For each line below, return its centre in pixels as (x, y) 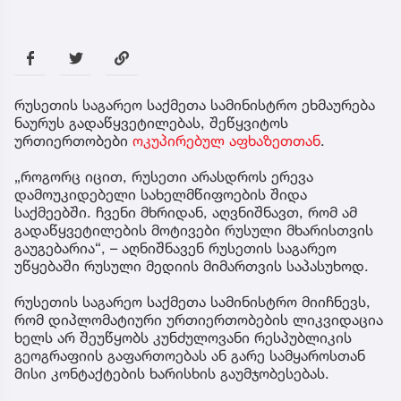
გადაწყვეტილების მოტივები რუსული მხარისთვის (194, 230)
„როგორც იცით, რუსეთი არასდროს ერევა (164, 176)
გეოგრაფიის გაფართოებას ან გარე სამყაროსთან (190, 355)
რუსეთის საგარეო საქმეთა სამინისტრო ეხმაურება (195, 104)
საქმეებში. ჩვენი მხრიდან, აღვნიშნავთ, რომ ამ (186, 212)
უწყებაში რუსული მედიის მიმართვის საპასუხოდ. (192, 265)
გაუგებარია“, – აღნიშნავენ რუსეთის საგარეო (175, 247)
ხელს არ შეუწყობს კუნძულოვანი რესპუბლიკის (183, 337)
